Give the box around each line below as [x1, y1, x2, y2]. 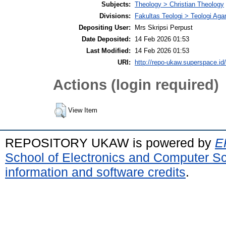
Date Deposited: [82, 35, 131, 43]
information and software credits [5, 164, 186, 179]
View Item [68, 106, 97, 114]
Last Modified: [86, 46, 131, 54]
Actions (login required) [53, 76, 219, 93]
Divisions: [99, 12, 131, 20]
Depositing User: [79, 23, 131, 31]
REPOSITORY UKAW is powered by [5, 135, 215, 150]
